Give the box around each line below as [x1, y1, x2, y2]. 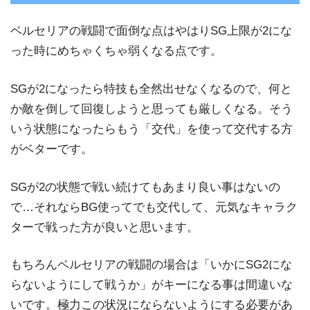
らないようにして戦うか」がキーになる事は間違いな [10, 278, 293, 292]
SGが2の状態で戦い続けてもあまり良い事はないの [10, 180, 280, 194]
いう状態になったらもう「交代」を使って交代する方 [10, 122, 293, 136]
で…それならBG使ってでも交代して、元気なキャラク [10, 200, 298, 214]
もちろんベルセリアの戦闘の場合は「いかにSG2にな [10, 258, 292, 272]
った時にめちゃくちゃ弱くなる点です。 [10, 44, 222, 58]
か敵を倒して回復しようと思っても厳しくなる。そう [10, 102, 293, 116]
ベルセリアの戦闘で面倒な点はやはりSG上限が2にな [10, 24, 292, 38]
